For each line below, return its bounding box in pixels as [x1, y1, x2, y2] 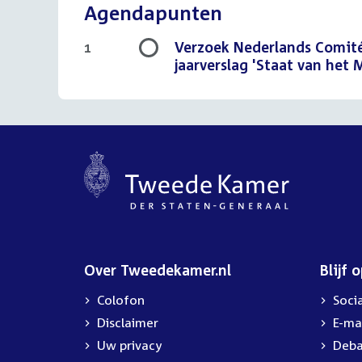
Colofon [97, 292, 145, 308]
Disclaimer [97, 314, 158, 330]
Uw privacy [97, 337, 162, 353]
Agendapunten [84, 2, 222, 24]
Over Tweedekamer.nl [84, 261, 231, 279]
